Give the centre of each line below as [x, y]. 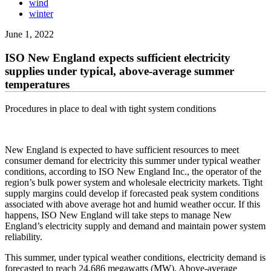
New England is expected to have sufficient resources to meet [122, 149]
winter [41, 14]
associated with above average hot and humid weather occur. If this [132, 204]
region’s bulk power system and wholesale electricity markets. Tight [134, 182]
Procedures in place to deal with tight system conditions [110, 108]
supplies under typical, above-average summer [119, 71]
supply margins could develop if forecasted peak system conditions [132, 193]
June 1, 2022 [29, 34]
